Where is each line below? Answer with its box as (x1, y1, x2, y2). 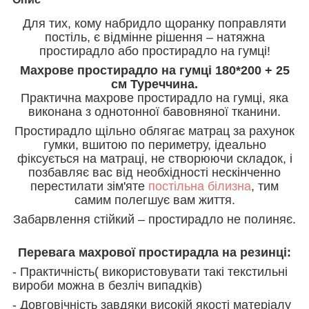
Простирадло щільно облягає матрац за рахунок (14, 123, 295, 138)
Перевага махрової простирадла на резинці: (18, 245, 291, 259)
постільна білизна (148, 179, 251, 193)
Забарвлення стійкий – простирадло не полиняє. (13, 212, 296, 226)
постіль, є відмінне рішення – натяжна (44, 30, 265, 44)
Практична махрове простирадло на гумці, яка (21, 90, 288, 105)
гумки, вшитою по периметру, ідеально (43, 137, 266, 152)
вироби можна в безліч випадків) (12, 278, 202, 292)
